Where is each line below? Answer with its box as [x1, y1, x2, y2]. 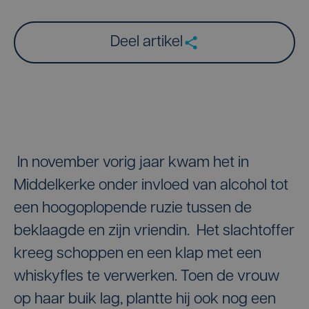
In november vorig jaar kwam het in [14, 155, 249, 171]
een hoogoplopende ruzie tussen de [14, 201, 252, 217]
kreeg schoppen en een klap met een [14, 246, 261, 262]
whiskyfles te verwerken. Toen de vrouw [14, 269, 279, 285]
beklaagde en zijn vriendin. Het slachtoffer [14, 223, 295, 239]
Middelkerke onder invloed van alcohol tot [14, 178, 288, 194]
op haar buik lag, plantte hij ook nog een [14, 292, 276, 308]
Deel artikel [110, 34, 183, 50]
